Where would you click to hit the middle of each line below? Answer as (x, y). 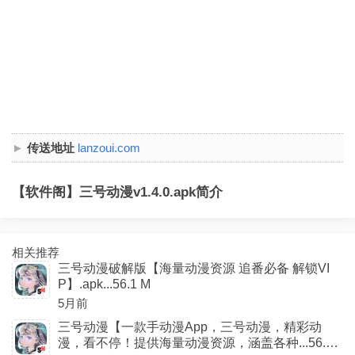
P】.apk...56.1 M (104, 284)
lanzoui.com (109, 148)
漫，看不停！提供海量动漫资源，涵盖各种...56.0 (195, 343)
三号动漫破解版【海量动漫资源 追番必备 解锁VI (194, 268)
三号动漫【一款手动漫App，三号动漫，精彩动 (190, 327)
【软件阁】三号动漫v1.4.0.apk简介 (117, 192)
